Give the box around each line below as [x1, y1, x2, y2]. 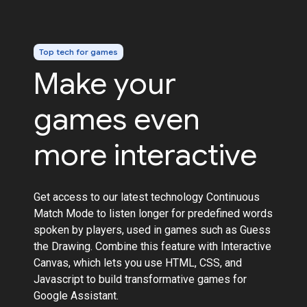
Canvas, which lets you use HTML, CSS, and [34, 256, 243, 269]
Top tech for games [39, 46, 119, 57]
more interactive [34, 135, 258, 174]
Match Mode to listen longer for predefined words [34, 206, 273, 220]
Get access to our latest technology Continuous [34, 190, 260, 204]
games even [34, 99, 201, 138]
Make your [34, 64, 177, 103]
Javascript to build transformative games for [34, 272, 247, 286]
